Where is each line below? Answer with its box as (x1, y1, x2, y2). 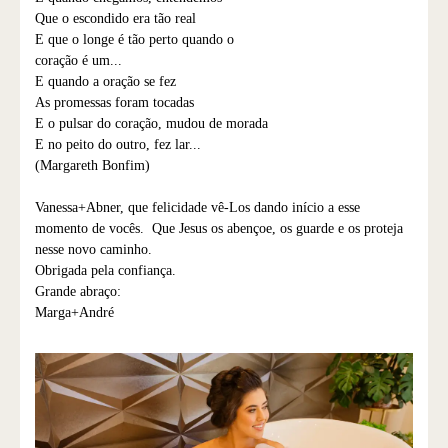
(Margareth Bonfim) (35, 158, 158, 174)
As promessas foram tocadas (35, 95, 194, 111)
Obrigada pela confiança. (35, 263, 176, 279)
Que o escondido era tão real (35, 11, 196, 27)
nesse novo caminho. (35, 242, 152, 258)
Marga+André (35, 305, 114, 321)
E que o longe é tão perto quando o (35, 32, 238, 48)
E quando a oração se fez (35, 74, 176, 90)
